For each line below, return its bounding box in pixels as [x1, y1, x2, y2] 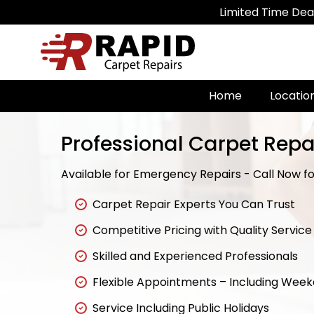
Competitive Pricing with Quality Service [93, 222, 312, 239]
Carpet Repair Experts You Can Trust [93, 196, 295, 213]
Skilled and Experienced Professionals [93, 248, 298, 265]
